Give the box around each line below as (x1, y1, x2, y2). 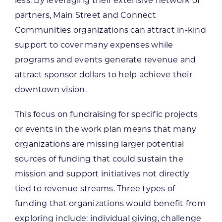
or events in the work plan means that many (14, 124, 197, 134)
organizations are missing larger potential (14, 139, 184, 149)
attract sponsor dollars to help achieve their (14, 69, 192, 79)
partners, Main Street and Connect (14, 10, 156, 20)
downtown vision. (14, 84, 87, 94)
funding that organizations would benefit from (14, 198, 206, 208)
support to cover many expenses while (14, 40, 173, 50)
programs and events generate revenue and (14, 55, 196, 64)
